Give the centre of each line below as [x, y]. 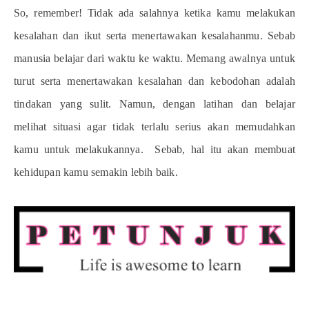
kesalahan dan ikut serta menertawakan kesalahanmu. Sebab [154, 36]
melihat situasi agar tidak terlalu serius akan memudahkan [154, 127]
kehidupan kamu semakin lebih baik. [96, 172]
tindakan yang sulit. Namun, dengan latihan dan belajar [154, 104]
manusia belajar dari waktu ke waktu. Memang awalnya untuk [154, 59]
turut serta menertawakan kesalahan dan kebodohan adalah [154, 81]
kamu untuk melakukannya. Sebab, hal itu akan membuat [154, 150]
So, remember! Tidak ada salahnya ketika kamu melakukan [154, 13]
